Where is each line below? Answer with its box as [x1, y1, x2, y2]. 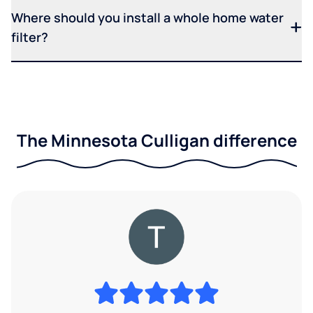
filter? [11, 29, 48, 46]
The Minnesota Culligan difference [16, 129, 297, 152]
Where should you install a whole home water [11, 9, 284, 27]
